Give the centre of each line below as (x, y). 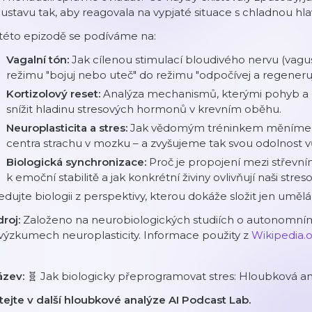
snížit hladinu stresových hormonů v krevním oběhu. (144, 109)
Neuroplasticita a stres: (68, 128)
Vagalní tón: (39, 60)
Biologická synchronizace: (78, 162)
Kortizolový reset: (55, 94)
